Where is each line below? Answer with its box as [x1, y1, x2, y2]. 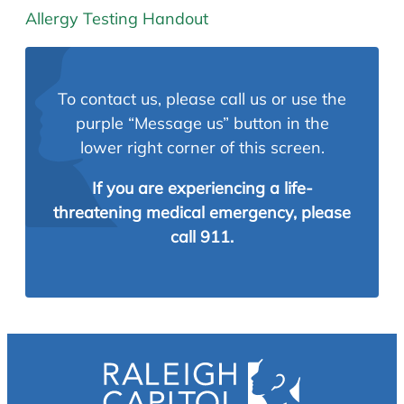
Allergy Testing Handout [25, 7, 208, 29]
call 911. [170, 225, 234, 247]
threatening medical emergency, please [53, 201, 351, 223]
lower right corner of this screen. [79, 136, 325, 158]
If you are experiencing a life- [91, 177, 313, 198]
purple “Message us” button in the [75, 112, 329, 133]
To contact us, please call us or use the [58, 87, 346, 109]
